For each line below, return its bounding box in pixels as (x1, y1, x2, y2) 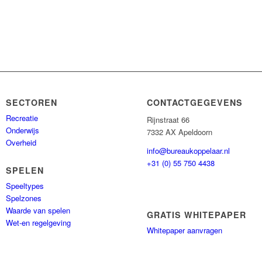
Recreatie (6, 112, 39, 123)
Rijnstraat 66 (147, 114, 190, 126)
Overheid (6, 137, 37, 148)
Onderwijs (6, 125, 40, 136)
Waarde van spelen (6, 205, 71, 216)
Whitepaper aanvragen (147, 225, 223, 236)
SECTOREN (6, 96, 58, 108)
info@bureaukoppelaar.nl (147, 145, 230, 157)
